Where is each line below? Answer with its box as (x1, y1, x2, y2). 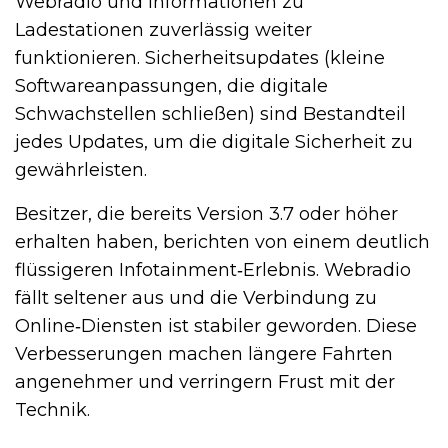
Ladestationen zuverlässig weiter (15, 19, 312, 42)
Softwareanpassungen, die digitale (15, 75, 328, 98)
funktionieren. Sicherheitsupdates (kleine (15, 47, 385, 70)
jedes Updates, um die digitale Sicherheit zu (15, 131, 413, 154)
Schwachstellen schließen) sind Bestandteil (15, 103, 406, 126)
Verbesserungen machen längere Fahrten (15, 343, 393, 366)
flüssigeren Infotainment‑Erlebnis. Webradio (15, 259, 411, 282)
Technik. (15, 399, 90, 422)
